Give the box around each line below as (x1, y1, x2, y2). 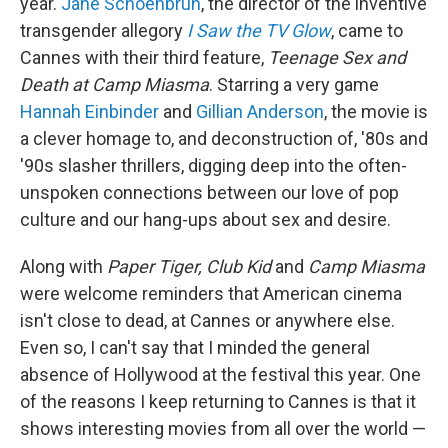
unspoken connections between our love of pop (20, 182, 399, 204)
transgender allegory (20, 20, 187, 42)
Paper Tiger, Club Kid (103, 256, 271, 278)
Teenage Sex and (268, 47, 406, 69)
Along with (20, 256, 103, 278)
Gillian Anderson (196, 101, 324, 123)
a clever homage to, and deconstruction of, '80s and (20, 128, 428, 150)
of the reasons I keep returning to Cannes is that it (20, 391, 416, 413)
